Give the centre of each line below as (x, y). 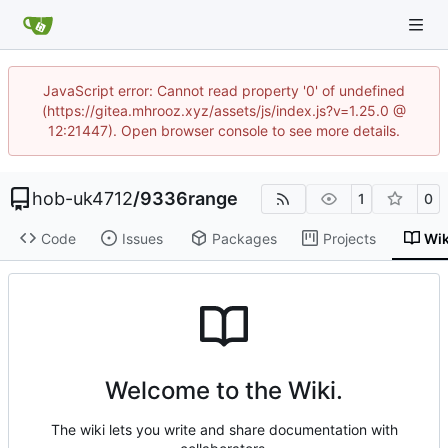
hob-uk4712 (82, 198)
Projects (349, 238)
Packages (244, 238)
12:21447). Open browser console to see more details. (224, 130)
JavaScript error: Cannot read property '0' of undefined (224, 90)
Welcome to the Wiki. (224, 390)
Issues (142, 238)
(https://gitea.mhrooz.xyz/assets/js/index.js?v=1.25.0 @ (224, 110)
